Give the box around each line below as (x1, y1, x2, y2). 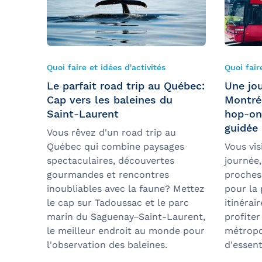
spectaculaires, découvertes (47, 155, 174, 167)
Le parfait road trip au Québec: (47, 80, 205, 92)
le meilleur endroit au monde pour (47, 225, 205, 237)
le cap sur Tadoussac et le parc (47, 197, 189, 209)
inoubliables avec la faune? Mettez (47, 183, 205, 195)
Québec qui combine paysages (47, 141, 184, 153)
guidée (225, 122, 258, 135)
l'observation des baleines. (47, 239, 170, 251)
